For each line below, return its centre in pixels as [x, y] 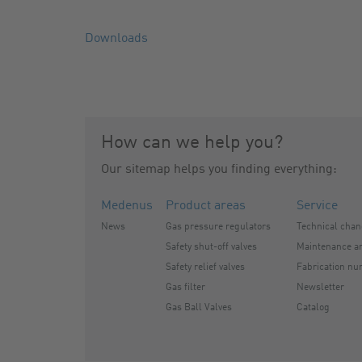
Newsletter [320, 288]
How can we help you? [192, 143]
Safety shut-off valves [211, 247]
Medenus [126, 206]
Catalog [313, 308]
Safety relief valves [205, 267]
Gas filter [185, 288]
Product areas [205, 206]
